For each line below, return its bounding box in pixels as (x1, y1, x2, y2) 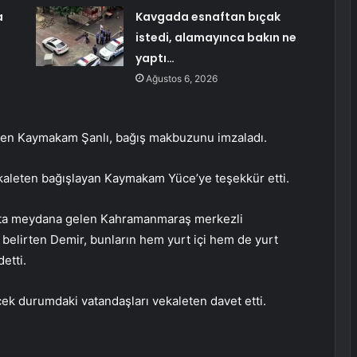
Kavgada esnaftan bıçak (135, 9, 280, 25)
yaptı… (135, 50, 175, 67)
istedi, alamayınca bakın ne (135, 29, 296, 46)
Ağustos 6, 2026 (145, 73, 218, 85)
